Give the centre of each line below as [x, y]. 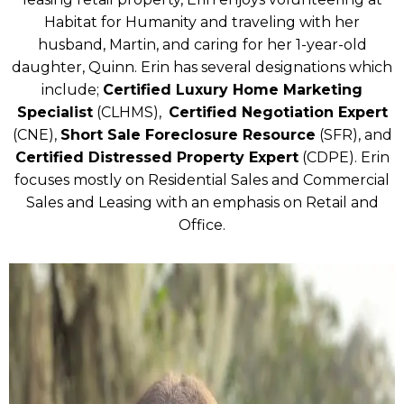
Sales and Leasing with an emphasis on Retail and [202, 203]
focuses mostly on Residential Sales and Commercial [202, 180]
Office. [202, 225]
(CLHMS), [130, 113]
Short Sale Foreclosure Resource [188, 135]
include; [72, 90]
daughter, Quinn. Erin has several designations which [202, 68]
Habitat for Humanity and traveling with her [202, 23]
